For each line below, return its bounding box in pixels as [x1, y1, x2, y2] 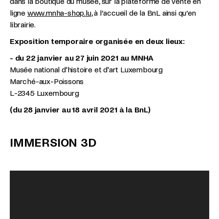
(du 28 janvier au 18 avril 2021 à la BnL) [10, 106, 151, 114]
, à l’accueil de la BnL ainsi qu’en [91, 9, 196, 17]
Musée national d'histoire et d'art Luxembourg [10, 66, 163, 74]
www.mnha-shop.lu [27, 9, 91, 17]
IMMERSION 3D [10, 137, 96, 149]
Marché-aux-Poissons [10, 77, 84, 86]
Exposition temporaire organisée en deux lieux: [10, 37, 185, 45]
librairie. [10, 21, 36, 29]
